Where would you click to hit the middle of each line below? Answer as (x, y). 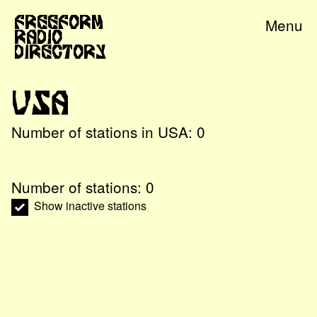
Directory (60, 51)
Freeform (59, 21)
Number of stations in (85, 132)
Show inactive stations (90, 206)
